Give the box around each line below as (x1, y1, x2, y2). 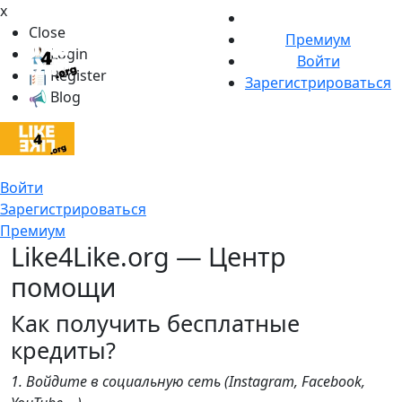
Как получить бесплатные (11, 308, 300, 338)
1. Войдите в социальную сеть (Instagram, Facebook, (11, 371, 365, 391)
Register (47, 66, 107, 85)
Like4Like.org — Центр (11, 239, 286, 274)
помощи (11, 269, 116, 304)
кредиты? (11, 335, 116, 365)
